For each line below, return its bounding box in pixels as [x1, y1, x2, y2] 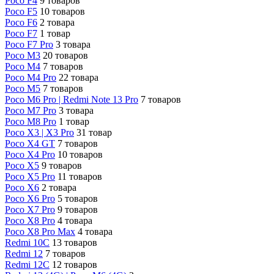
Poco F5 [5, 6, 37, 17]
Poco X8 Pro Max [5, 226, 75, 237]
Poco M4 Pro [5, 72, 56, 83]
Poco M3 [5, 50, 40, 61]
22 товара [59, 72, 98, 83]
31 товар [76, 127, 112, 138]
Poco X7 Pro [5, 204, 55, 215]
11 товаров [57, 171, 102, 182]
